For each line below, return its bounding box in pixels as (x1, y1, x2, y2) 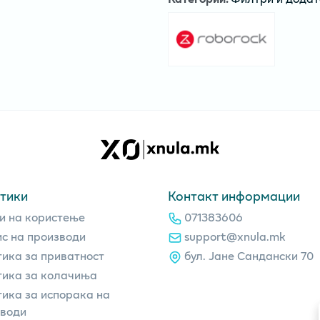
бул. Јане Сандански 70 (184, 246, 314, 264)
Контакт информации (167, 186, 300, 205)
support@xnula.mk (184, 226, 286, 245)
